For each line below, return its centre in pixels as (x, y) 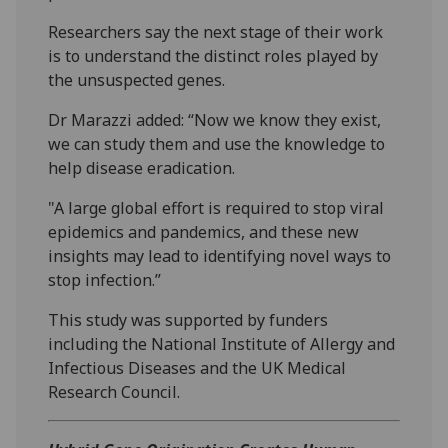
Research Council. (114, 392)
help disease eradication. (142, 168)
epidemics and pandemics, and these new (204, 232)
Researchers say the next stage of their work (216, 32)
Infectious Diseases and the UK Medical (197, 368)
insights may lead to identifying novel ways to (220, 256)
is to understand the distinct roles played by (213, 56)
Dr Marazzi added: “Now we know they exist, (215, 120)
